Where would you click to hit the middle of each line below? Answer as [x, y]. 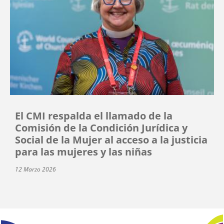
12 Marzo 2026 [35, 169]
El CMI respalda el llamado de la [94, 115]
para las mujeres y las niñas [83, 151]
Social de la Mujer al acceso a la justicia [111, 139]
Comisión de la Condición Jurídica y [101, 127]
